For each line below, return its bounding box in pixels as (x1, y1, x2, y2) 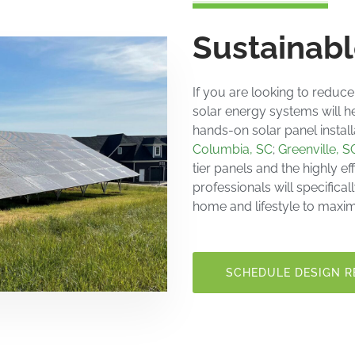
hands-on (193, 123, 252, 139)
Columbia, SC (193, 142, 273, 158)
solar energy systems (193, 104, 319, 120)
